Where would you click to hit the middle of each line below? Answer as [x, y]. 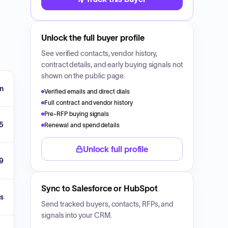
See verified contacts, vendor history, [99, 53]
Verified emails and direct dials [87, 91]
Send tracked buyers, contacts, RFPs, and [108, 204]
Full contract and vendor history [89, 103]
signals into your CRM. [77, 215]
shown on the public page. [83, 76]
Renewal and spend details [82, 125]
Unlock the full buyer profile [93, 38]
